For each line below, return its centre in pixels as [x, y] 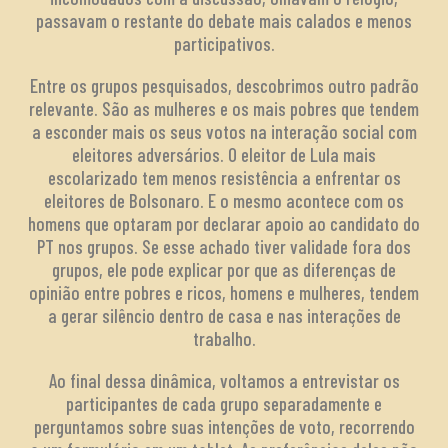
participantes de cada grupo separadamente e [224, 403]
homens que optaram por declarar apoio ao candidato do [224, 223]
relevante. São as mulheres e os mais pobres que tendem [224, 108]
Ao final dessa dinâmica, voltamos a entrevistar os [224, 380]
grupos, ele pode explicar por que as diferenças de [224, 269]
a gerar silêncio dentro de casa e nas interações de [224, 315]
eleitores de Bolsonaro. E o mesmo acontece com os [224, 200]
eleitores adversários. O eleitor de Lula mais [224, 154]
